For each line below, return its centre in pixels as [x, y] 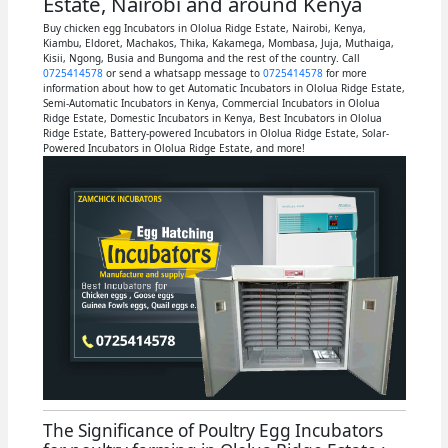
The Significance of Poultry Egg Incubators [212, 430]
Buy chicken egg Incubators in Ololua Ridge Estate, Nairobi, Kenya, [204, 28]
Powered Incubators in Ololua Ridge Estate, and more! [173, 148]
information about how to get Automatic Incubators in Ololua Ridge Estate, [223, 88]
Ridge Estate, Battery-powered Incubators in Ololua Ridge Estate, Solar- [215, 133]
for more [344, 73]
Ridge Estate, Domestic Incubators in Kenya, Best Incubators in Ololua [212, 118]
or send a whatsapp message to [182, 73]
